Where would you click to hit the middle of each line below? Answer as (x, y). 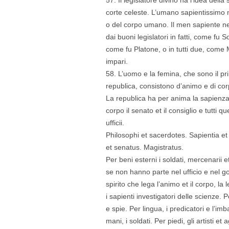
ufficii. (115, 122)
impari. (117, 61)
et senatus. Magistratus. (144, 147)
